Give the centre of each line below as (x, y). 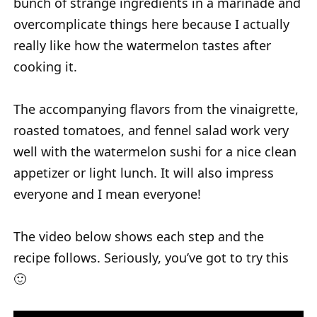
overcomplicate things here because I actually (151, 24)
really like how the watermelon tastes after (142, 45)
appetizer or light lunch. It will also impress (144, 172)
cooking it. (45, 66)
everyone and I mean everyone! (107, 194)
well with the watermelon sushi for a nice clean (155, 151)
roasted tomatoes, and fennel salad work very (151, 130)
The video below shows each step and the (139, 236)
